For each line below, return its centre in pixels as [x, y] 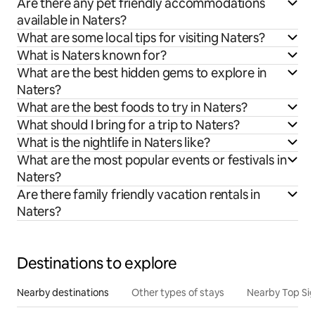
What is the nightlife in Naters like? [114, 143]
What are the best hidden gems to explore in [142, 73]
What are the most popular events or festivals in [152, 160]
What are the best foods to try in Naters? [132, 108]
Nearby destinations [63, 293]
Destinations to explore [97, 264]
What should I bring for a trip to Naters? [128, 125]
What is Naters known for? [92, 56]
